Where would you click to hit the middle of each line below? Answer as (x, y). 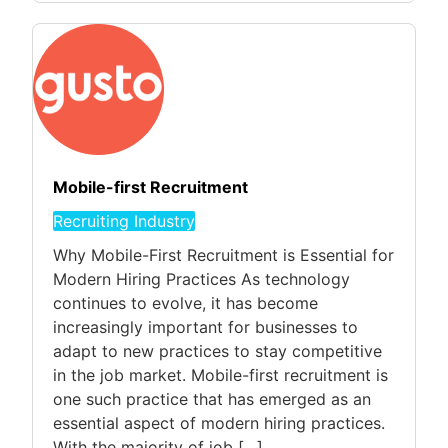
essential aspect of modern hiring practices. (219, 423)
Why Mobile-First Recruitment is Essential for (223, 255)
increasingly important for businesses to (205, 327)
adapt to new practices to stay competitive (217, 351)
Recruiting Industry (124, 221)
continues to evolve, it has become (185, 303)
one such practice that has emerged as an (212, 399)
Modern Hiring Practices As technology (201, 279)
